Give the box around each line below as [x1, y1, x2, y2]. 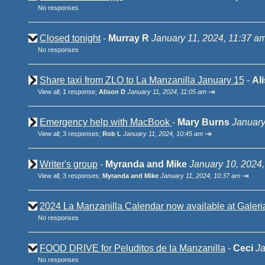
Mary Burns [177, 117, 230, 127]
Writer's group [40, 159, 98, 169]
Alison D [99, 88, 125, 95]
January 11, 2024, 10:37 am [160, 172, 240, 179]
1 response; [63, 88, 99, 95]
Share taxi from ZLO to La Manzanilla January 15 [40, 75, 244, 85]
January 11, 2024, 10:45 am [123, 130, 203, 137]
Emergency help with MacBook [40, 117, 172, 127]
